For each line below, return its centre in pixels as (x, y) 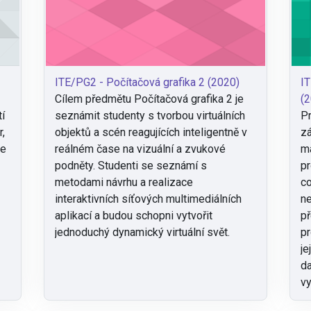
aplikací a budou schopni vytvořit (133, 216)
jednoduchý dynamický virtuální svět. (142, 233)
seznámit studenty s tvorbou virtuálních (150, 116)
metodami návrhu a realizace (124, 183)
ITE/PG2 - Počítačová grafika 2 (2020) (147, 83)
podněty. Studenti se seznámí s (131, 166)
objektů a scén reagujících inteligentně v (151, 133)
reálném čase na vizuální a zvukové (140, 149)
